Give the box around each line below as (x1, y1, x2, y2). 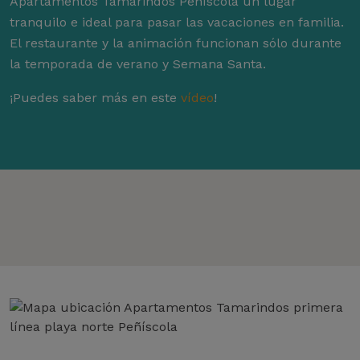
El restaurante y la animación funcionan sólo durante (10, 35, 342, 51)
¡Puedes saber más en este (10, 90, 181, 106)
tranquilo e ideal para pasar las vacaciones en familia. (10, 14, 344, 31)
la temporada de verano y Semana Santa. (10, 56, 266, 72)
